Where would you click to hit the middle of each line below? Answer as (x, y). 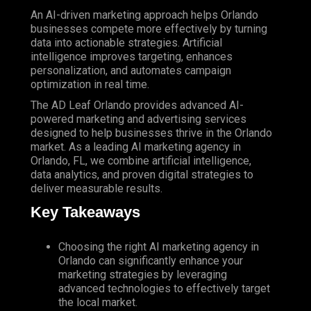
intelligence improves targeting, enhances (132, 57)
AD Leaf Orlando (91, 106)
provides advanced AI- (187, 106)
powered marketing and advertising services (138, 119)
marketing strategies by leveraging (143, 274)
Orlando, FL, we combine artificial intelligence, (141, 161)
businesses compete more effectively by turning (149, 29)
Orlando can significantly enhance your (151, 260)
